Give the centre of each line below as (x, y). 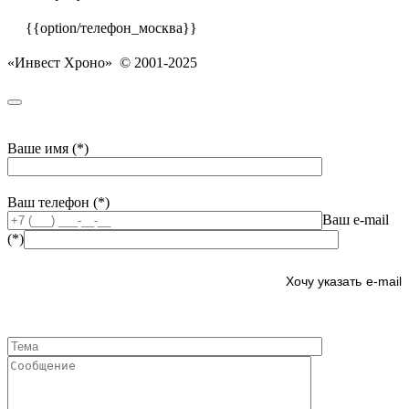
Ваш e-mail (356, 219)
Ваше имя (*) (48, 148)
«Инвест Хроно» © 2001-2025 (102, 62)
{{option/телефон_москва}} (111, 27)
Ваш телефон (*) (58, 202)
